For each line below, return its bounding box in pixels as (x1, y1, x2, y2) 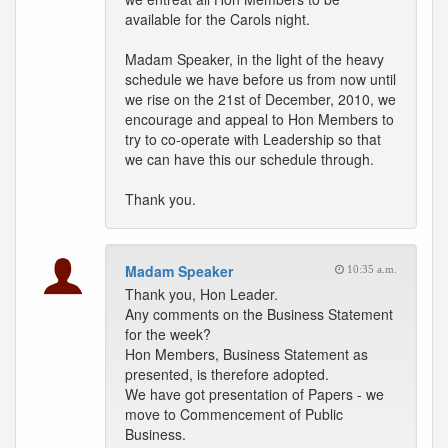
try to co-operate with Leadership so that (125, 129, 381, 149)
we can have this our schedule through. (125, 149, 374, 169)
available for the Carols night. (125, 9, 310, 29)
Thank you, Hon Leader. (125, 284, 278, 304)
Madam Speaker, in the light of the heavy (125, 49, 384, 69)
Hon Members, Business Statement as (125, 344, 368, 364)
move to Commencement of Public (125, 404, 343, 424)
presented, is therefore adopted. (125, 364, 329, 384)
